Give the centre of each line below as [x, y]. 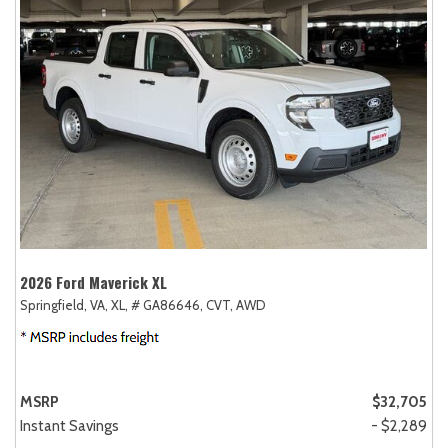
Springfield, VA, [64, 304]
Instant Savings [69, 425]
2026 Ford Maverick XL [93, 281]
